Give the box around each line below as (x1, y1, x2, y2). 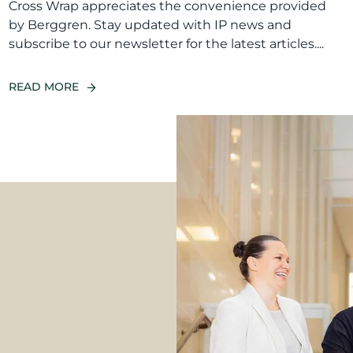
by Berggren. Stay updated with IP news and (8, 17, 292, 33)
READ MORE (8, 80, 79, 95)
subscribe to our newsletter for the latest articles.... (8, 36, 324, 52)
